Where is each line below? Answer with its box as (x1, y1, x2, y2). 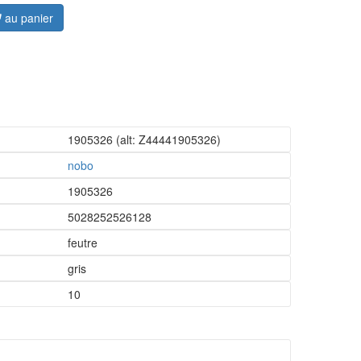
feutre (67, 234, 98, 251)
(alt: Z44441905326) (112, 131, 221, 147)
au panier (2, 10, 53, 26)
